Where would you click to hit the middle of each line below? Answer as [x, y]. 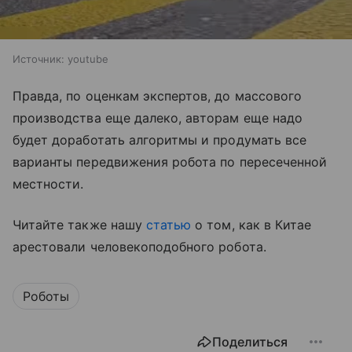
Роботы [46, 297]
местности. [48, 184]
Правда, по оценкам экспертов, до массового [158, 96]
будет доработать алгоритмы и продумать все [160, 140]
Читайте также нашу [79, 225]
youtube [88, 59]
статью [169, 225]
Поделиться [250, 342]
